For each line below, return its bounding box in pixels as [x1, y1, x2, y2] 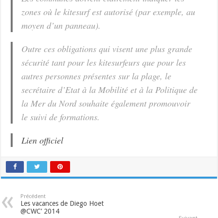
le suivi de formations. [21, 110, 100, 123]
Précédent [20, 193, 46, 200]
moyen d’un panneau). [21, 19, 101, 31]
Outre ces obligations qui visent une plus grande [21, 42, 193, 54]
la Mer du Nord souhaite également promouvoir [21, 97, 191, 109]
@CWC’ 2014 [20, 207, 60, 215]
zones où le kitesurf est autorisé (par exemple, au [21, 5, 196, 18]
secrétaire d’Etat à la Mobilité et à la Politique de [21, 83, 198, 95]
